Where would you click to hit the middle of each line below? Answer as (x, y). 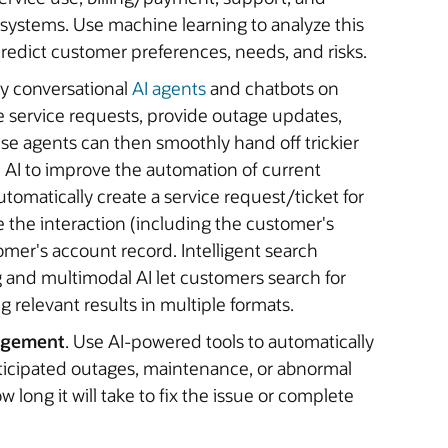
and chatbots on (272, 87)
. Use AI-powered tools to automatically (219, 340)
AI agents (169, 87)
